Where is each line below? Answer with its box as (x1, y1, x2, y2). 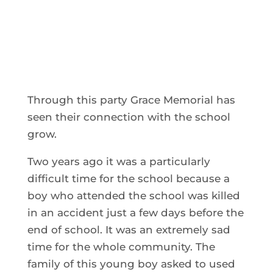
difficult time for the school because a (27, 172, 230, 185)
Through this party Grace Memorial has (27, 93, 235, 106)
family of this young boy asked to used (27, 257, 235, 270)
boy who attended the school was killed (27, 189, 240, 202)
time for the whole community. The (27, 240, 215, 253)
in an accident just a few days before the (27, 206, 244, 219)
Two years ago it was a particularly (27, 155, 210, 168)
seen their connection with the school (27, 110, 230, 123)
